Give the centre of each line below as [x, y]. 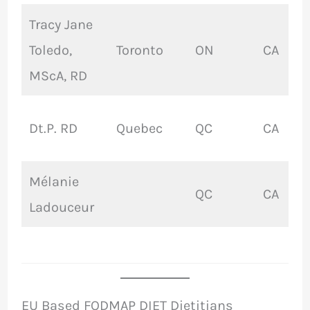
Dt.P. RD [53, 129]
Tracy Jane [61, 25]
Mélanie [54, 182]
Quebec [139, 129]
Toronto [139, 51]
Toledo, [50, 51]
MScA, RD [58, 76]
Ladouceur [61, 208]
